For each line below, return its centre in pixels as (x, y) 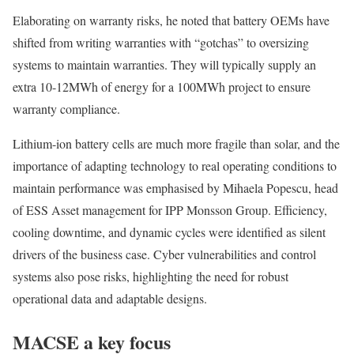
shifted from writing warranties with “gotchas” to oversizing (161, 43)
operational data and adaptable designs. (110, 299)
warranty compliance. (66, 109)
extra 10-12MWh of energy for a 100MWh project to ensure (162, 87)
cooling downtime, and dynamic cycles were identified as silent (169, 232)
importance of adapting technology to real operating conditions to (175, 166)
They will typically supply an (243, 65)
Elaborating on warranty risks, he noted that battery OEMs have (171, 21)
